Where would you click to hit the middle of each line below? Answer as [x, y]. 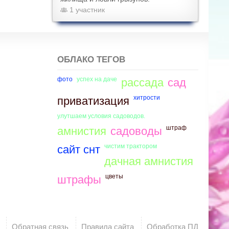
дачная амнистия [148, 162]
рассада [142, 83]
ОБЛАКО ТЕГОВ [91, 60]
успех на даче [97, 79]
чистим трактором [130, 146]
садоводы [136, 131]
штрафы [79, 180]
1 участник [86, 9]
